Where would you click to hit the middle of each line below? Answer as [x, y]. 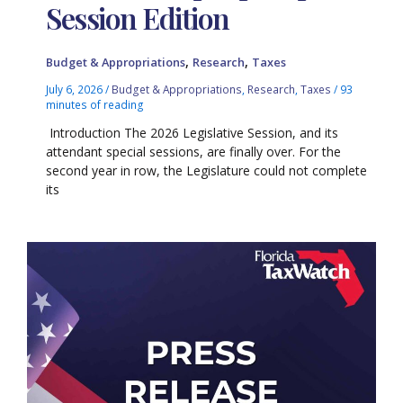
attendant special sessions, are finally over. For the [194, 151]
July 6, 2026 [76, 90]
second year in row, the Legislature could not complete [207, 170]
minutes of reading [95, 105]
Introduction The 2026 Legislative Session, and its [193, 132]
